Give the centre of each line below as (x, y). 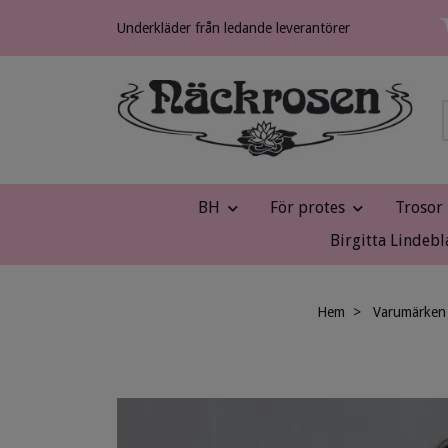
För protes (307, 207)
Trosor (419, 207)
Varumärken (409, 312)
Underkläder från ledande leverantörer (233, 28)
